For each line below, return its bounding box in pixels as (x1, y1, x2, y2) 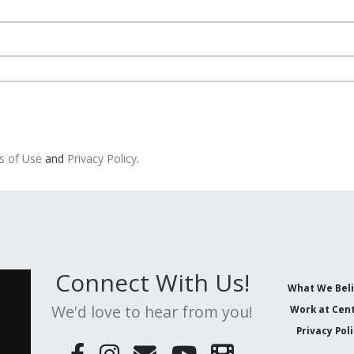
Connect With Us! (55, 265, 250, 299)
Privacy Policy (66, 150, 137, 166)
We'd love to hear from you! (51, 300, 254, 322)
